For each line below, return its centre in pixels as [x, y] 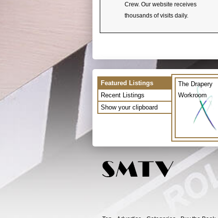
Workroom [192, 95]
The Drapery [195, 84]
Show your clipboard [129, 107]
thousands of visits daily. [156, 15]
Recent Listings [123, 95]
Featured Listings [127, 83]
